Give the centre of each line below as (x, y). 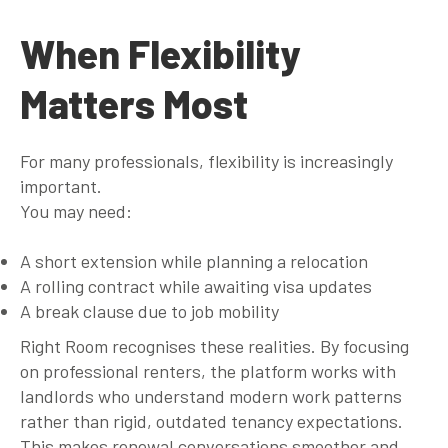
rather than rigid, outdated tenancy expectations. (211, 420)
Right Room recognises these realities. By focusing (214, 345)
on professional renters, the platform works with (208, 370)
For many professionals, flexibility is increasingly (206, 160)
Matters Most (134, 103)
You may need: (76, 210)
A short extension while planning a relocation (194, 260)
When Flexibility (160, 53)
